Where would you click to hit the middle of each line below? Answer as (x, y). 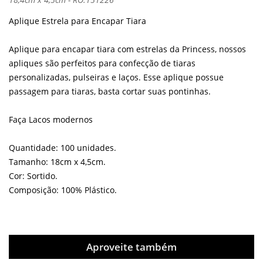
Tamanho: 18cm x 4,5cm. (57, 162)
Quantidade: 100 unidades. (63, 148)
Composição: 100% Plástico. (63, 190)
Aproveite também (131, 247)
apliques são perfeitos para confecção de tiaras (102, 63)
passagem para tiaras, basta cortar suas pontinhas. (110, 92)
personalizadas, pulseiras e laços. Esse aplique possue (116, 77)
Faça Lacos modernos (51, 120)
